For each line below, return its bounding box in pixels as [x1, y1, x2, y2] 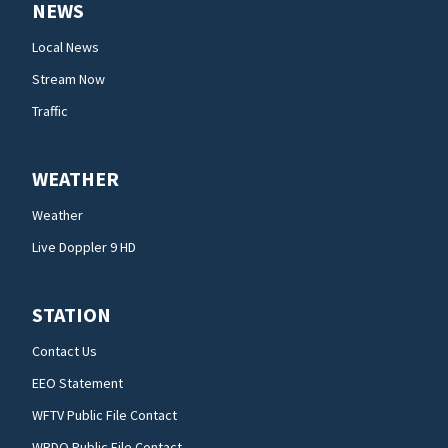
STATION [32, 301, 111, 327]
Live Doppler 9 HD [32, 237, 136, 256]
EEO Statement [32, 373, 123, 392]
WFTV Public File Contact [32, 405, 177, 424]
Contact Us [32, 341, 97, 360]
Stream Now [32, 69, 105, 88]
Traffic [32, 101, 68, 120]
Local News [32, 37, 99, 56]
